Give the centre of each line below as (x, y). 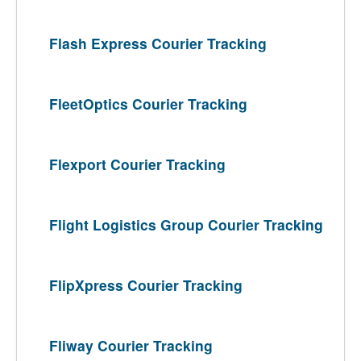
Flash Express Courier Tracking (158, 43)
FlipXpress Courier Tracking (146, 285)
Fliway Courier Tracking (131, 345)
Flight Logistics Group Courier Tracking (186, 224)
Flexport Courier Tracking (137, 164)
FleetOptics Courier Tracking (148, 104)
